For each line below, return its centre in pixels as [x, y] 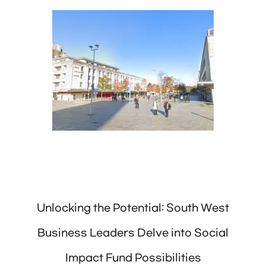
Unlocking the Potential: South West [133, 208]
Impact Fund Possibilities [133, 258]
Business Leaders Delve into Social [133, 233]
